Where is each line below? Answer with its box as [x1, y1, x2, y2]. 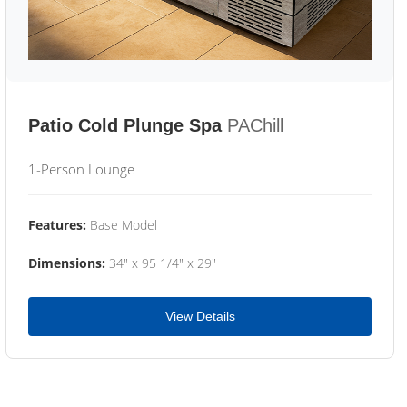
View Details [164, 309, 235, 323]
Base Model [86, 216, 157, 233]
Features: [28, 216, 86, 233]
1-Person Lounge [28, 160, 134, 178]
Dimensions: [28, 254, 105, 272]
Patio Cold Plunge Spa [28, 115, 222, 135]
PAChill [227, 115, 283, 135]
